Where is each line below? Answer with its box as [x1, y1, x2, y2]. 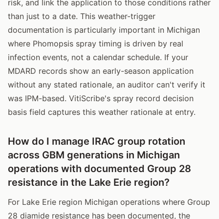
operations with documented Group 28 [8, 162, 191, 175]
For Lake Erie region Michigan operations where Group [8, 197, 210, 207]
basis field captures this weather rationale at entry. [8, 107, 196, 117]
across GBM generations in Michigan [8, 149, 180, 161]
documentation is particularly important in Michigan [8, 24, 200, 35]
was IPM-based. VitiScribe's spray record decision [8, 93, 194, 103]
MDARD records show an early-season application [8, 66, 194, 76]
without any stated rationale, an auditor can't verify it [8, 79, 205, 89]
